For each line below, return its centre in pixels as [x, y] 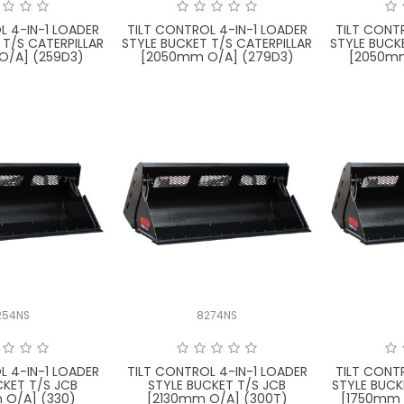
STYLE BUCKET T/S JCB [217, 385]
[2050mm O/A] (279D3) [217, 57]
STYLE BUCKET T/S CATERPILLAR [217, 44]
